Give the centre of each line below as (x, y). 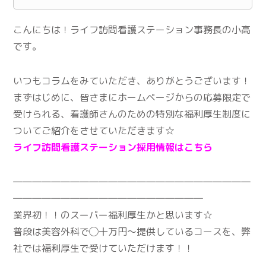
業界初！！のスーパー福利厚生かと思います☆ (113, 215)
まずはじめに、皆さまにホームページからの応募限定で (132, 97)
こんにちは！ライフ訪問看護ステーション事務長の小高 (132, 29)
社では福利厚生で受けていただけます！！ (104, 248)
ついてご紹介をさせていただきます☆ (94, 130)
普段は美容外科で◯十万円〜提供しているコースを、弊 (132, 231)
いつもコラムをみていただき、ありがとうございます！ (132, 80)
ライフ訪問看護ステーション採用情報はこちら (113, 147)
